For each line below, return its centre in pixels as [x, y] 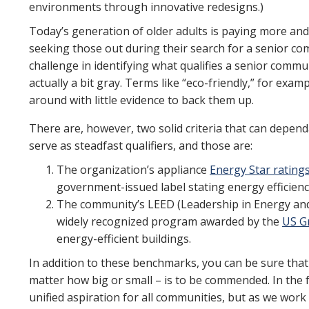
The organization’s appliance [133, 170]
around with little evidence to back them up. [143, 100]
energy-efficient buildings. [124, 239]
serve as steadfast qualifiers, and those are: [141, 146]
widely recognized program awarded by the [169, 221]
